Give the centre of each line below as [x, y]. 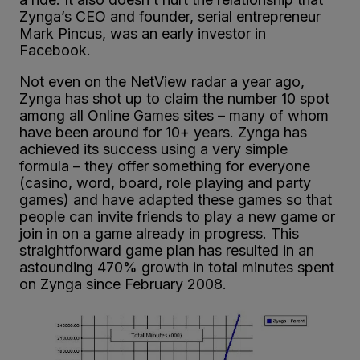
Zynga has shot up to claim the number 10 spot [174, 98]
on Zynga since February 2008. [123, 284]
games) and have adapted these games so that [176, 199]
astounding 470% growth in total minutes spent [177, 267]
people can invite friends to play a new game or [177, 216]
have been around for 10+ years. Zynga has [163, 132]
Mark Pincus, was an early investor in [143, 33]
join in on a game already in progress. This [159, 233]
